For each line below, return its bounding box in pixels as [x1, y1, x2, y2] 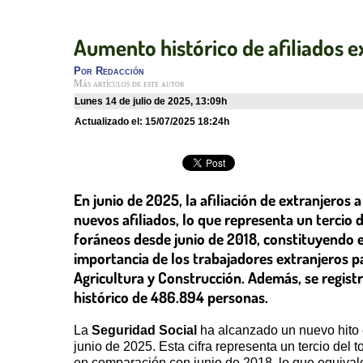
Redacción [96, 65, 144, 78]
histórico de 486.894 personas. [74, 286, 268, 307]
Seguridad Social [92, 322, 197, 337]
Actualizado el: [82, 116, 145, 128]
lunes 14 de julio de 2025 [80, 96, 190, 108]
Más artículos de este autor [74, 79, 184, 89]
